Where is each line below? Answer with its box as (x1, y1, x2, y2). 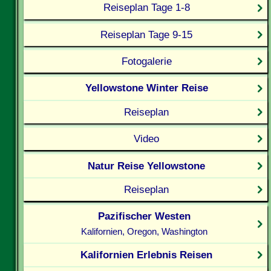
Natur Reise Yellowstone (88, 159, 206, 172)
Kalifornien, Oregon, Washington (81, 226, 208, 237)
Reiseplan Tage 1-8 (103, 1, 190, 14)
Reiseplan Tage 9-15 (100, 28, 193, 41)
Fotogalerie (121, 55, 172, 68)
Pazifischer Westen (98, 210, 191, 223)
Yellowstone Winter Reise (85, 82, 208, 94)
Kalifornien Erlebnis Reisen (80, 248, 213, 261)
